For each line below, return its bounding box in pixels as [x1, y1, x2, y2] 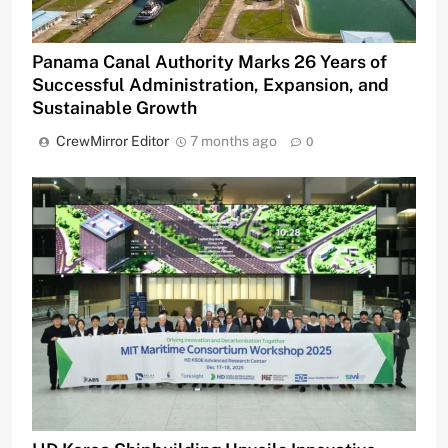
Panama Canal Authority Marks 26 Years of [32, 50, 387, 72]
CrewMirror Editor [56, 132, 169, 149]
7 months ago [190, 132, 277, 149]
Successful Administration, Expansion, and [32, 73, 389, 95]
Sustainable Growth [32, 96, 197, 118]
